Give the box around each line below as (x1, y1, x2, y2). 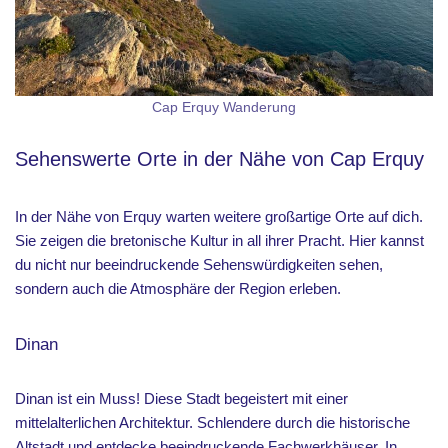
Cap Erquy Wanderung (152, 100, 296, 115)
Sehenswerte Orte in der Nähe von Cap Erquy (15, 148, 424, 170)
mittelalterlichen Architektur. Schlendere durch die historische (15, 414, 410, 431)
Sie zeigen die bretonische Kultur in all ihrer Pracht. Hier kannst (15, 232, 424, 249)
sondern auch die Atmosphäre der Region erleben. (15, 280, 341, 297)
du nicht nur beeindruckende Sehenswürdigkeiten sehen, (15, 256, 383, 273)
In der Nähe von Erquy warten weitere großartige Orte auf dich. (15, 208, 423, 225)
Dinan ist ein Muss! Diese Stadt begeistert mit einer (15, 390, 348, 407)
